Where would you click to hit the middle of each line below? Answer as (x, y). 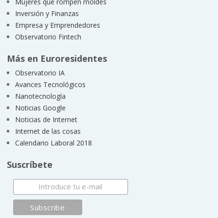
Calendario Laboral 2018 (53, 143)
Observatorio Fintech (48, 36)
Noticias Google (40, 108)
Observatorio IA (40, 73)
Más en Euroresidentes (57, 58)
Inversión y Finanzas (47, 13)
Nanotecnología (40, 96)
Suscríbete (29, 164)
